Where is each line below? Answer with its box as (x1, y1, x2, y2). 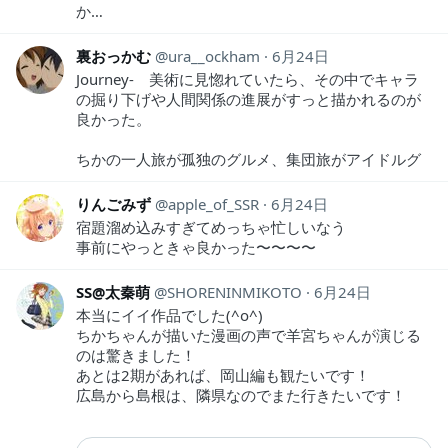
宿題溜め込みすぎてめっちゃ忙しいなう (76, 217, 346, 238)
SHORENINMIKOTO (167, 282, 302, 303)
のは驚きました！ (76, 345, 196, 366)
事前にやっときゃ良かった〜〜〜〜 (76, 237, 316, 258)
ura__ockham (168, 46, 260, 67)
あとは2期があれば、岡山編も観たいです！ (76, 365, 370, 386)
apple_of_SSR (168, 194, 259, 215)
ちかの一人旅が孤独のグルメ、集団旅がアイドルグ (76, 149, 421, 170)
